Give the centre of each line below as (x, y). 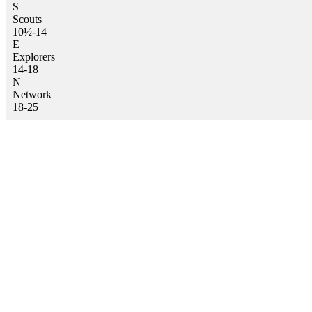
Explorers (34, 57)
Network (32, 95)
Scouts (27, 19)
